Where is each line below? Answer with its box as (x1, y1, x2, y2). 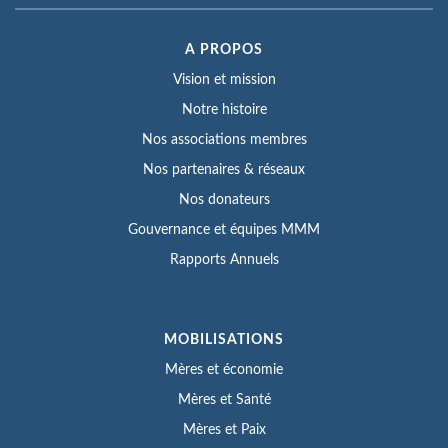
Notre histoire (181, 102, 267, 117)
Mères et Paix (182, 422, 266, 437)
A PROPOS (185, 42, 263, 57)
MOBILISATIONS (164, 332, 284, 347)
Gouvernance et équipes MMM (128, 222, 320, 237)
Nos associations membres (141, 132, 307, 147)
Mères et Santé (177, 392, 271, 407)
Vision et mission (172, 72, 276, 87)
